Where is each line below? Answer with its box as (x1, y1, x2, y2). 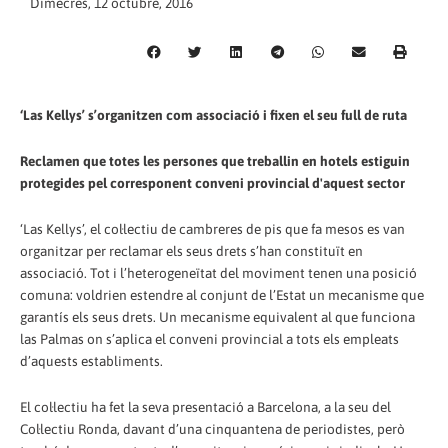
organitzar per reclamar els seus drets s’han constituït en (20, 242, 363, 259)
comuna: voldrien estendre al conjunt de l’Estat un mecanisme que (20, 286, 424, 303)
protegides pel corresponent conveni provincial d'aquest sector (20, 174, 405, 191)
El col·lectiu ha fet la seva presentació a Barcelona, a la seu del (20, 398, 391, 415)
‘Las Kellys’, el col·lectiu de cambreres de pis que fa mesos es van (20, 220, 405, 237)
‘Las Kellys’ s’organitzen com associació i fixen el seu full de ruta (20, 106, 407, 123)
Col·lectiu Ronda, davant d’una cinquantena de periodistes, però (20, 420, 405, 437)
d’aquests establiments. (20, 352, 163, 369)
